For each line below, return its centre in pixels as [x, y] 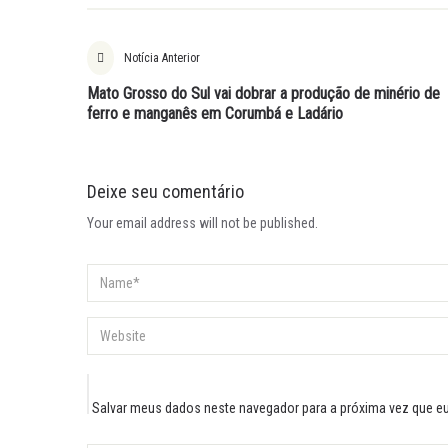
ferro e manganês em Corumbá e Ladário [215, 113]
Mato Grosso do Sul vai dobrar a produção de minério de [263, 93]
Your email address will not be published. [202, 223]
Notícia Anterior [162, 58]
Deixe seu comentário [165, 191]
